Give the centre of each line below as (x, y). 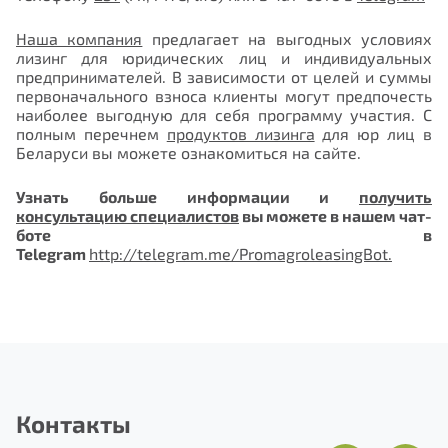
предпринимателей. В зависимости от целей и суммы (224, 77)
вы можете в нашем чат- (335, 215)
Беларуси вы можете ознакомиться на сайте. (190, 153)
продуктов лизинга (240, 134)
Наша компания (79, 39)
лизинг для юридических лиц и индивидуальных (224, 58)
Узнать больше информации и (187, 196)
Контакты (73, 423)
